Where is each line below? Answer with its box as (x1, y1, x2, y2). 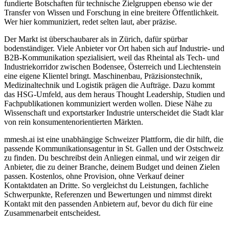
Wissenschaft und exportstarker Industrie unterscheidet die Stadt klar (4, 108, 223, 118)
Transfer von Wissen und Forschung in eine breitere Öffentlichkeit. (4, 8, 219, 17)
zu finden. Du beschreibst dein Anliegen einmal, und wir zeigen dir (4, 153, 220, 163)
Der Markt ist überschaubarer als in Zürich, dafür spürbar (4, 35, 188, 44)
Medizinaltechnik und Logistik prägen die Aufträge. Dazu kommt (4, 81, 215, 90)
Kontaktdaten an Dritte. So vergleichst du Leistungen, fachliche (4, 181, 209, 190)
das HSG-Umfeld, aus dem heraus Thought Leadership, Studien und (4, 90, 225, 99)
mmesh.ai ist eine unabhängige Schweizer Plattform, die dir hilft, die (4, 135, 223, 144)
